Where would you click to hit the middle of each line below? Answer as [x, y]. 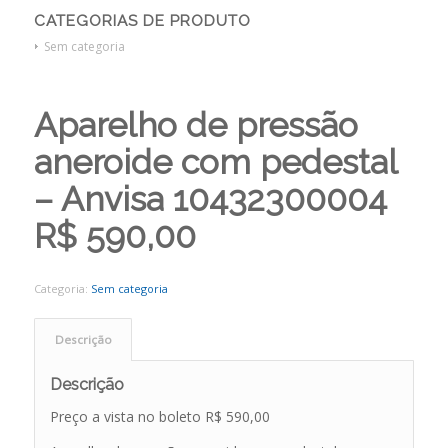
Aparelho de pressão [195, 124]
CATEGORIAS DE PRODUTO [142, 20]
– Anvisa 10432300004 [210, 198]
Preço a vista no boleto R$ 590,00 [159, 416]
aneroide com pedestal [215, 161]
